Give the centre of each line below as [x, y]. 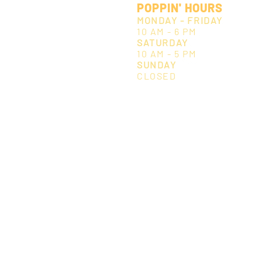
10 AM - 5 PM [167, 53]
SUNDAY [157, 64]
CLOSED [157, 75]
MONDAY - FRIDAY [180, 20]
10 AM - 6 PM [167, 31]
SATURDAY [163, 42]
